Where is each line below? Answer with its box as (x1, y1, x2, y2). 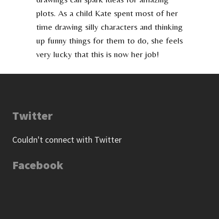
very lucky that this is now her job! (36, 48, 159, 59)
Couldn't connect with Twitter (12, 133, 122, 145)
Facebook (12, 157, 63, 173)
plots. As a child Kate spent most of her (36, 7, 178, 18)
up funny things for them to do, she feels (36, 35, 183, 45)
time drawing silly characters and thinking (36, 21, 183, 32)
